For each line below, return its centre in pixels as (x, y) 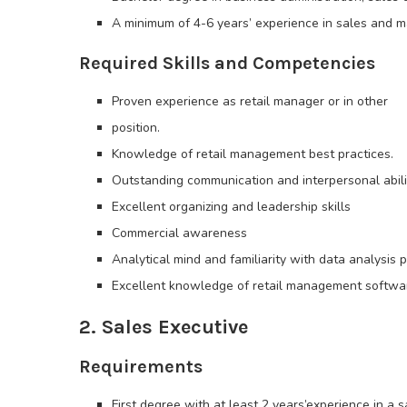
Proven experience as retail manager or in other (250, 102)
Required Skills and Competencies (227, 64)
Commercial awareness (179, 233)
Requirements (141, 367)
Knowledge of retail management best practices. (253, 154)
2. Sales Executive (164, 328)
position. (136, 128)
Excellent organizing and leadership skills (231, 207)
